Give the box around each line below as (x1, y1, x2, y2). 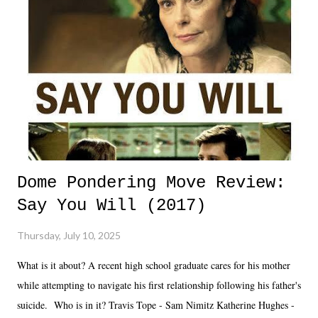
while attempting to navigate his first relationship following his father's (17, 278, 301, 292)
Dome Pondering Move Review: (17, 173, 285, 193)
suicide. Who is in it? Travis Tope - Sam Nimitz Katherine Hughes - (17, 298, 295, 312)
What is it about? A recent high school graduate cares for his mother (17, 258, 290, 273)
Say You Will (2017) (17, 196, 206, 216)
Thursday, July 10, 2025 (17, 229, 121, 242)
